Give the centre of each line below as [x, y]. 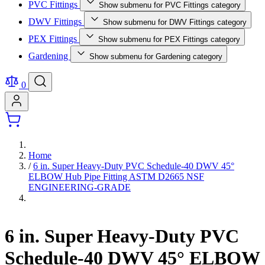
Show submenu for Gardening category [156, 56]
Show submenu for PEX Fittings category [169, 39]
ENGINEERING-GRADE [80, 187]
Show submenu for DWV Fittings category [175, 22]
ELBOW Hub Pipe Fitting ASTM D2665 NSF [116, 177]
